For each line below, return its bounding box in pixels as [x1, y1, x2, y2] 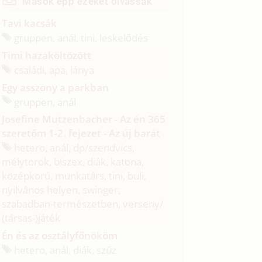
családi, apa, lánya [12, 63, 95, 77]
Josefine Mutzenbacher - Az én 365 [2, 112, 166, 126]
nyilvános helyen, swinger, [2, 182, 121, 196]
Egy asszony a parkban [2, 80, 109, 94]
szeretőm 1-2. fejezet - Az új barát [2, 126, 161, 140]
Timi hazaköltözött [2, 48, 92, 62]
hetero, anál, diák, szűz [12, 243, 117, 257]
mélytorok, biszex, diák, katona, [2, 154, 144, 168]
